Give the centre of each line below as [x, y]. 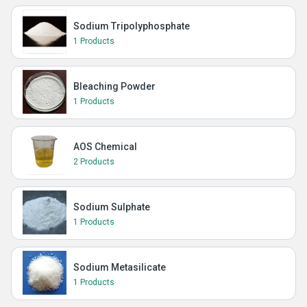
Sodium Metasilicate [120, 267]
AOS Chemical [105, 147]
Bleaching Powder [114, 86]
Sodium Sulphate [112, 207]
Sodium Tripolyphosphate [132, 26]
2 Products [94, 162]
